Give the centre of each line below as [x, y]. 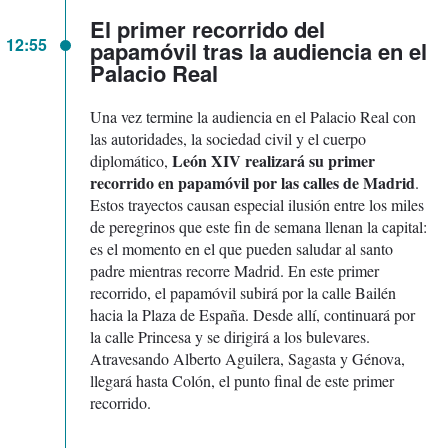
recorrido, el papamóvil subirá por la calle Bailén [243, 292]
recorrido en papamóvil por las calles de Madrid [252, 182]
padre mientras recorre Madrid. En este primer [234, 270]
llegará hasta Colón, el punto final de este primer [242, 380]
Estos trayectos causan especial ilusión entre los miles [257, 204]
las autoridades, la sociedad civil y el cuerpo [228, 138]
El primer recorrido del [207, 28]
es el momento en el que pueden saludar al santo [241, 248]
